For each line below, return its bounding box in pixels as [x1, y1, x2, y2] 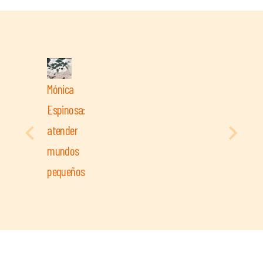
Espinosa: [47, 102, 85, 117]
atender [47, 122, 77, 137]
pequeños [47, 163, 85, 178]
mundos [47, 143, 79, 158]
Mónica [47, 81, 74, 96]
